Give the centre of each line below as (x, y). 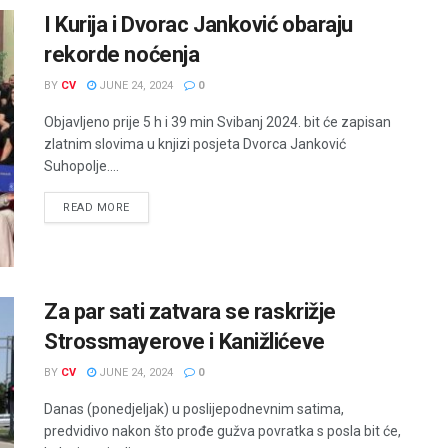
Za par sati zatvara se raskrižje (190, 312)
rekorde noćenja (122, 54)
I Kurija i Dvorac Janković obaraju (199, 24)
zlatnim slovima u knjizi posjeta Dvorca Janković (195, 144)
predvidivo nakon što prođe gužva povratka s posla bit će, (222, 431)
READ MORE (96, 207)
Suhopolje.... (81, 166)
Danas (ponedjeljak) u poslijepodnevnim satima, (194, 409)
